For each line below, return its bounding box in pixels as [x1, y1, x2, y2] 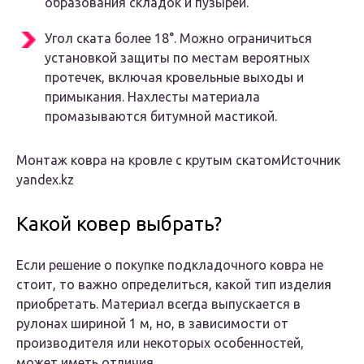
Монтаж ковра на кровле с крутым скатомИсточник [16, 153, 340, 168]
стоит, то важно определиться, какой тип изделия [16, 277, 331, 292]
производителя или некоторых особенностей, [16, 336, 304, 351]
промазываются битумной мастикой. [45, 109, 277, 124]
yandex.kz [16, 172, 74, 188]
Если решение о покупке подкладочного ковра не [16, 258, 323, 273]
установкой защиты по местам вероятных [45, 50, 310, 66]
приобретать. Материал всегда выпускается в [16, 297, 301, 312]
